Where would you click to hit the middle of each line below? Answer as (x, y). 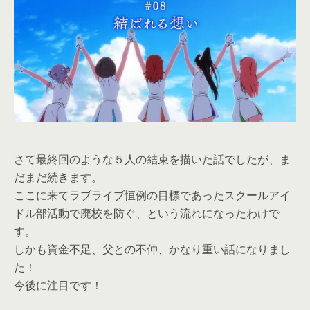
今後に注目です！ (58, 285)
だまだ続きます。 (58, 177)
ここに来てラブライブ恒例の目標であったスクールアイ (152, 195)
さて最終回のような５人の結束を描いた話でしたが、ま (152, 159)
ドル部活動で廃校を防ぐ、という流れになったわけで (147, 213)
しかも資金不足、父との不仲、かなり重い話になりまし (152, 249)
